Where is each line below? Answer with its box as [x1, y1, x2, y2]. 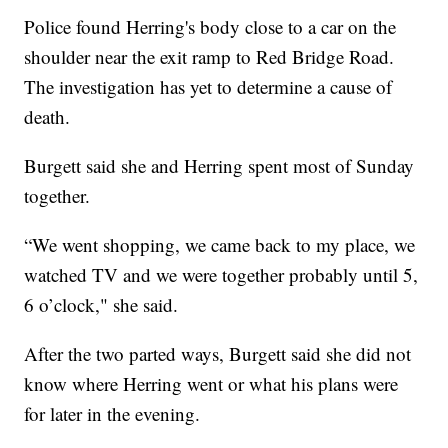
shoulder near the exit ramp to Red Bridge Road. [24, 44, 395, 70]
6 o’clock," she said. [24, 292, 179, 318]
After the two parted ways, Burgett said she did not [24, 341, 412, 367]
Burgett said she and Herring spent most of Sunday [24, 153, 415, 179]
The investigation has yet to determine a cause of [24, 74, 393, 100]
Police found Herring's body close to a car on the [24, 14, 397, 40]
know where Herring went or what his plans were [24, 371, 399, 397]
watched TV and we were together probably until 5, [24, 262, 419, 288]
